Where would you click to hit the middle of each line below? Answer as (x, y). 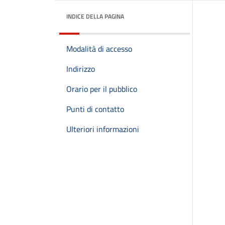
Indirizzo (81, 69)
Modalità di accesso (99, 49)
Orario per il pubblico (102, 89)
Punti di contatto (95, 109)
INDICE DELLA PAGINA (95, 16)
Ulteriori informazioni (103, 129)
